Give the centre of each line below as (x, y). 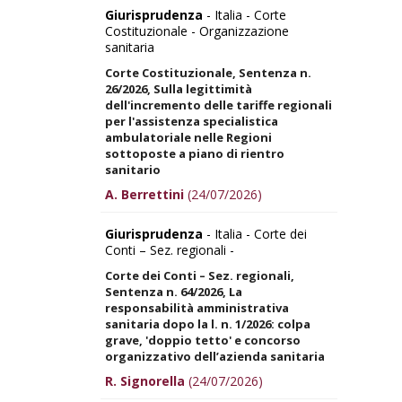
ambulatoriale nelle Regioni (188, 137)
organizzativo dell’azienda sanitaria (215, 356)
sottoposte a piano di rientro (195, 153)
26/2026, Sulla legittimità (179, 88)
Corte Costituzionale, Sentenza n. (208, 72)
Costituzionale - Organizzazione (197, 31)
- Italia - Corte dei (255, 233)
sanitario (133, 169)
